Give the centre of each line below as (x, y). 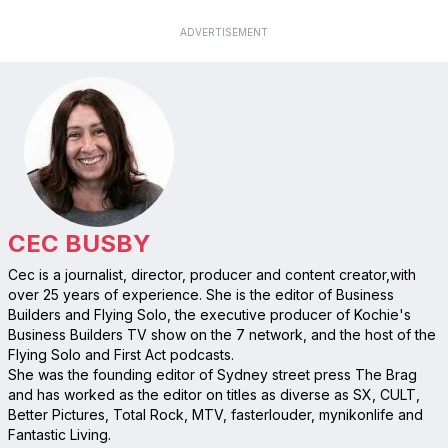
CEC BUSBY (79, 244)
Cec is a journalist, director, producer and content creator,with (211, 275)
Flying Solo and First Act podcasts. (120, 355)
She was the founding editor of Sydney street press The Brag (212, 375)
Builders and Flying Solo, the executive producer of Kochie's (209, 315)
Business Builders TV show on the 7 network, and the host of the (221, 335)
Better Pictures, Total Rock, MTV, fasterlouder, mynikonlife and (215, 415)
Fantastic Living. (59, 435)
